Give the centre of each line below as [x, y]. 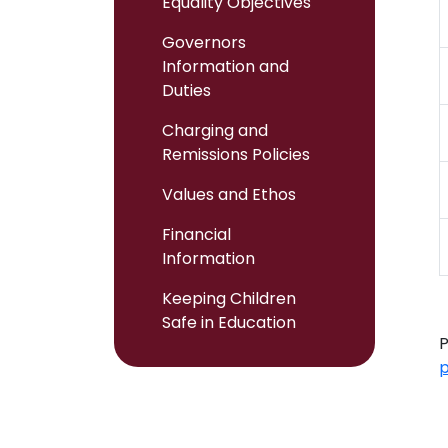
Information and [225, 66]
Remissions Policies [236, 154]
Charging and [215, 130]
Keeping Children [229, 298]
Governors [204, 42]
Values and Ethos [229, 194]
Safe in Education [229, 322]
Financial [196, 234]
